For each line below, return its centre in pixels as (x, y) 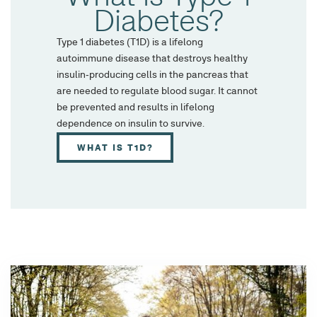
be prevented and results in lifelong (136, 108)
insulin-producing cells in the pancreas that (152, 75)
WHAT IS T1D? (115, 148)
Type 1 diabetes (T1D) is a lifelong (130, 43)
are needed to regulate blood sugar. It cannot (157, 92)
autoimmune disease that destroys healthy (152, 59)
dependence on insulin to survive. (131, 124)
